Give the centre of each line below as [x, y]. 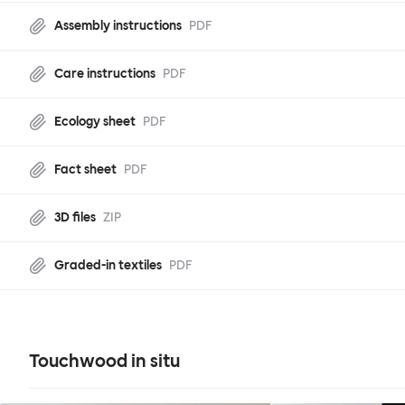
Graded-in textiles [108, 266]
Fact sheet [85, 170]
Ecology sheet [95, 122]
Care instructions [105, 74]
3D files [75, 218]
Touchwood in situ [104, 361]
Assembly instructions [118, 26]
